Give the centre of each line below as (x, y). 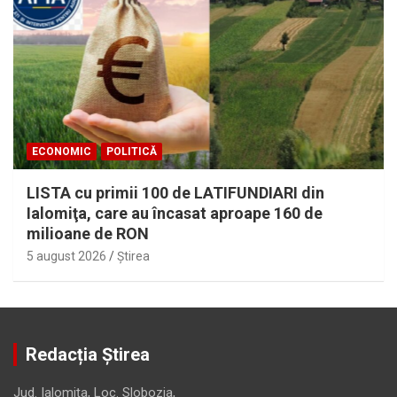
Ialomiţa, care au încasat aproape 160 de (175, 213)
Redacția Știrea (88, 354)
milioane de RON (88, 233)
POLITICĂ (132, 151)
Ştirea (133, 256)
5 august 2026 (66, 256)
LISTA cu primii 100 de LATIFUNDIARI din (175, 192)
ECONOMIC (62, 151)
